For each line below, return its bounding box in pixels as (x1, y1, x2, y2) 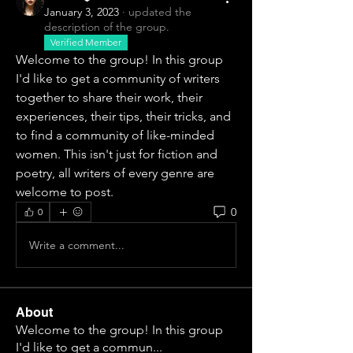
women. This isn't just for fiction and (16, 147, 217, 162)
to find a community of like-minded (16, 128, 214, 143)
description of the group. (44, 20, 169, 35)
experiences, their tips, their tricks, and (16, 109, 231, 124)
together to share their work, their (16, 90, 203, 106)
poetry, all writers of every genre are (16, 165, 214, 181)
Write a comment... (29, 237, 124, 252)
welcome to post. (16, 184, 117, 200)
